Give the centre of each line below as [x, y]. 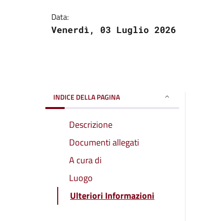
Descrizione [91, 124]
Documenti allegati [104, 142]
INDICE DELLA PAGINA [87, 97]
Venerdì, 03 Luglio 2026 [114, 29]
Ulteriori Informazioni [112, 195]
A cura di [85, 160]
